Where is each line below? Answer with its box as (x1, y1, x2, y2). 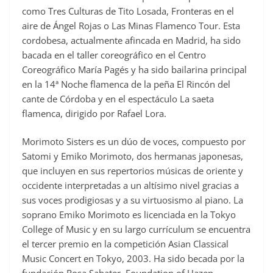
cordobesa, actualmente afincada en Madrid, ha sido (22, 34, 241, 46)
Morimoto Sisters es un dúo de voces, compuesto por (22, 135, 246, 148)
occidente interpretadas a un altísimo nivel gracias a (22, 179, 239, 192)
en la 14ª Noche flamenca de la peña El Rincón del (22, 77, 230, 90)
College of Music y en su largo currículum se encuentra (22, 223, 250, 236)
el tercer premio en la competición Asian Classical (22, 238, 229, 250)
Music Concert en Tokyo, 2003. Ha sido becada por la (22, 252, 244, 265)
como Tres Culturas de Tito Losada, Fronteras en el (22, 4, 234, 17)
